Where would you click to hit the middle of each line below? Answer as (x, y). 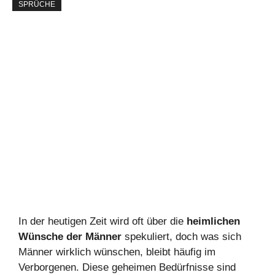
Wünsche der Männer (70, 237)
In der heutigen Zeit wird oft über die (103, 222)
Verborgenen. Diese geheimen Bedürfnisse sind (127, 268)
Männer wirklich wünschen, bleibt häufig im (117, 252)
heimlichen (213, 222)
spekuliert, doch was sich (181, 237)
